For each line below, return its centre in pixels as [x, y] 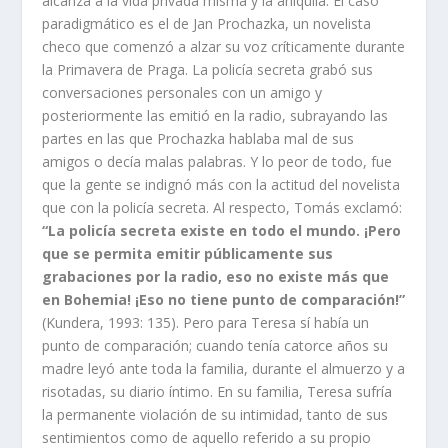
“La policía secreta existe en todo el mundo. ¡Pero [222, 230]
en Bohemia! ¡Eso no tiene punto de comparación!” [224, 299]
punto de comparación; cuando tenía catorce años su [215, 345]
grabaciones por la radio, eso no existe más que [216, 276]
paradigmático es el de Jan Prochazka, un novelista [207, 23]
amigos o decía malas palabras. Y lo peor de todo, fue [217, 161]
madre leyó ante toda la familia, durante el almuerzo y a [224, 368]
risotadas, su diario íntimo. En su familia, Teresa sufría [217, 391]
